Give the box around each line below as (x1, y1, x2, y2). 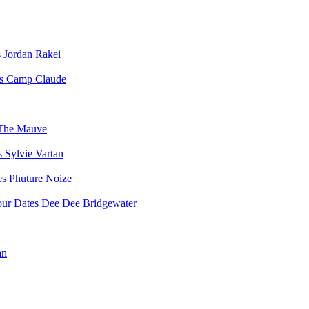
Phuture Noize (9, 172, 72, 184)
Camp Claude (6, 73, 66, 85)
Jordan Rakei (3, 48, 61, 60)
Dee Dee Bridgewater (41, 197, 137, 209)
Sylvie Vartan (5, 148, 63, 159)
